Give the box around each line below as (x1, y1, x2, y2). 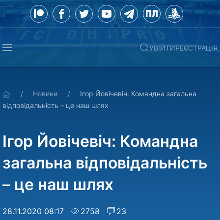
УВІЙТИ (149, 43, 175, 52)
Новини (33, 89, 57, 98)
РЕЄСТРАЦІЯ (175, 43, 218, 52)
